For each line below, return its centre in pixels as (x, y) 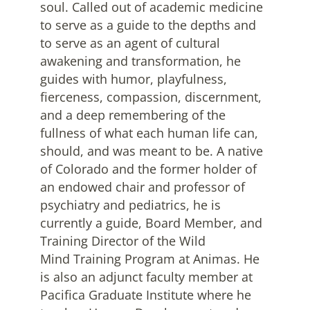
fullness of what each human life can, (149, 133)
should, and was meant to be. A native (152, 151)
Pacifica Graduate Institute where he (146, 295)
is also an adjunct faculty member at (147, 277)
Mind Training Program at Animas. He (150, 259)
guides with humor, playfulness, (134, 79)
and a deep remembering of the (133, 115)
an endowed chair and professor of (143, 187)
